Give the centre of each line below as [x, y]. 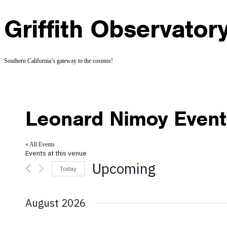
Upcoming [124, 169]
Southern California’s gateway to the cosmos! [59, 61]
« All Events [40, 145]
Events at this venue [56, 153]
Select [99, 181]
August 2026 [55, 203]
